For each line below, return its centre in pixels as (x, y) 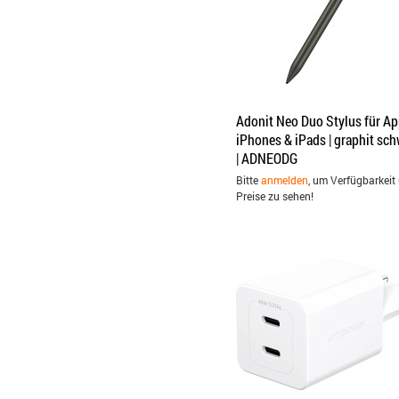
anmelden (285, 180)
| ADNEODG (267, 158)
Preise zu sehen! (275, 196)
